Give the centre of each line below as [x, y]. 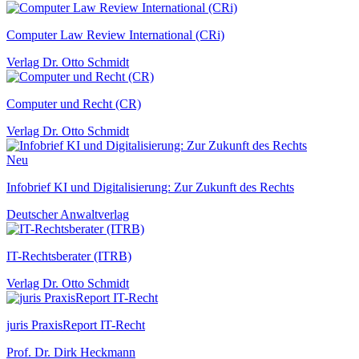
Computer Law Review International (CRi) [115, 34]
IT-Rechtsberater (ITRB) [69, 256]
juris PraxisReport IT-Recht [76, 325]
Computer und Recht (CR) [74, 103]
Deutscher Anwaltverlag [68, 214]
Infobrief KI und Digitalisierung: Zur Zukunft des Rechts [150, 187]
